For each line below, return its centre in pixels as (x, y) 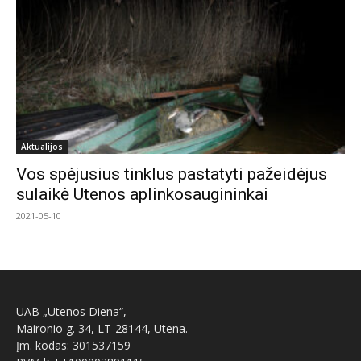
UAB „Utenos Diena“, (71, 311)
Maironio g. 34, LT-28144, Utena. (102, 328)
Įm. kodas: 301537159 (73, 345)
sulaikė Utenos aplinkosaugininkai (142, 194)
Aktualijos (42, 146)
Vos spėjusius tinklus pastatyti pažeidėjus (172, 174)
